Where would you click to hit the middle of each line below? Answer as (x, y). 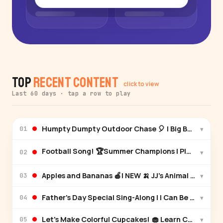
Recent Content (76, 83)
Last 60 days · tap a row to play (71, 94)
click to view (141, 84)
